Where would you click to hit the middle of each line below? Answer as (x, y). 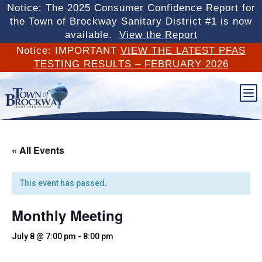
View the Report (158, 35)
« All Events (38, 150)
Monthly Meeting (68, 215)
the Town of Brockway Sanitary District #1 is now (131, 21)
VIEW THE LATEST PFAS (183, 51)
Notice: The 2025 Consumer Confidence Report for (131, 8)
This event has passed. (63, 183)
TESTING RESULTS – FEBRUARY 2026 (131, 64)
